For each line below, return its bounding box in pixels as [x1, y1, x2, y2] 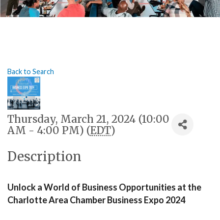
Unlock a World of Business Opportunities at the [7, 182, 201, 192]
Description [7, 148, 82, 165]
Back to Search [7, 67, 54, 76]
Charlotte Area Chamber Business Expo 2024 [7, 194, 185, 205]
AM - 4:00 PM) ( [7, 124, 90, 137]
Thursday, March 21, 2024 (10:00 [7, 112, 169, 126]
